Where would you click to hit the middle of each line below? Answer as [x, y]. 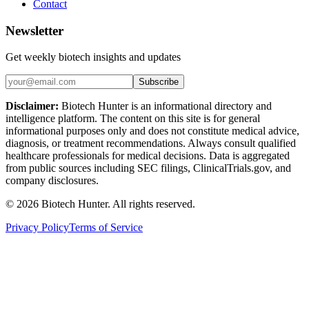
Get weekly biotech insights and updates [93, 57]
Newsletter [34, 30]
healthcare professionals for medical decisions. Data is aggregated [148, 156]
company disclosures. [52, 181]
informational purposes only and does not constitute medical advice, [152, 131]
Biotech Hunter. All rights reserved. [117, 204]
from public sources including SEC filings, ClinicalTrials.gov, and [148, 168]
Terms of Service [106, 228]
